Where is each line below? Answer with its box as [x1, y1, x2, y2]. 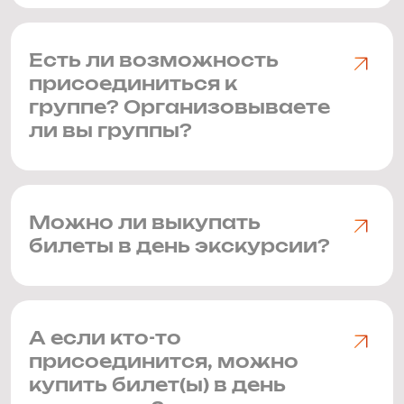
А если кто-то [29, 330, 181, 348]
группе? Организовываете [29, 99, 330, 117]
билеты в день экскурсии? [29, 238, 330, 256]
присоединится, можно [29, 353, 298, 372]
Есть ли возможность [29, 52, 279, 70]
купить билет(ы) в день [29, 377, 286, 395]
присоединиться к [29, 76, 237, 94]
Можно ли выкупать [29, 215, 261, 233]
